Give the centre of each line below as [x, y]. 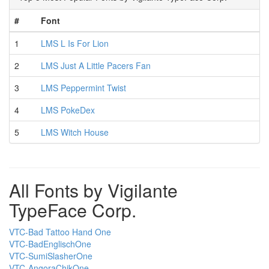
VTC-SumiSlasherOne [51, 255]
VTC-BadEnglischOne [50, 243]
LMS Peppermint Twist [83, 87]
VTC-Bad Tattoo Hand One [60, 231]
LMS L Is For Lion [75, 43]
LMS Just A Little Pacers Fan [96, 65]
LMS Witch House [75, 132]
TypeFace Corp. [73, 210]
